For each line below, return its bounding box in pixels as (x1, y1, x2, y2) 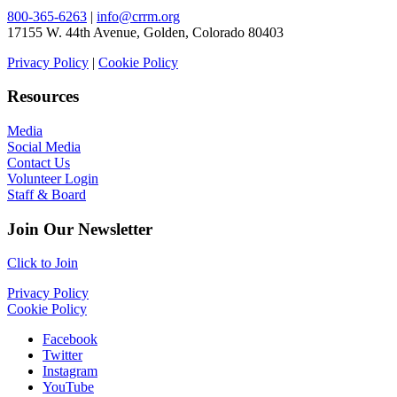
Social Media (7, 139, 81, 154)
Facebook (43, 331, 97, 347)
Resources (7, 87, 79, 106)
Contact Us (7, 155, 70, 170)
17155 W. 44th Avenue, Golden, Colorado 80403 (7, 24, 284, 40)
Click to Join (7, 255, 78, 271)
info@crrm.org (97, 8, 180, 24)
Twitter (43, 347, 82, 363)
